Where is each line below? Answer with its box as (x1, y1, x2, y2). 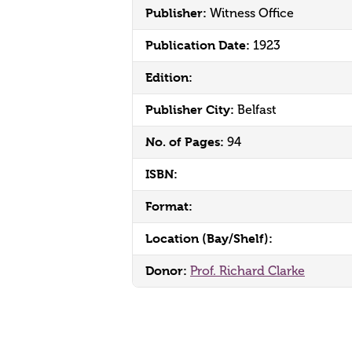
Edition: (145, 70, 192, 85)
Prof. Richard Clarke (190, 264, 305, 278)
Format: (145, 199, 192, 214)
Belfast (237, 103, 277, 117)
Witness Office (210, 6, 294, 20)
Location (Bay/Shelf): (145, 231, 273, 246)
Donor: (145, 263, 190, 278)
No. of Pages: (145, 134, 227, 149)
